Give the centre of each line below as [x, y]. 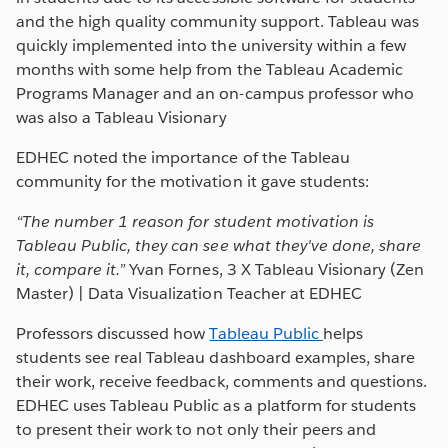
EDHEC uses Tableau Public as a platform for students [216, 406]
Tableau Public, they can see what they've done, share [219, 246]
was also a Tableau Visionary [121, 118]
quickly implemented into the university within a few [211, 46]
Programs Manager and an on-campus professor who [215, 94]
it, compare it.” [73, 270]
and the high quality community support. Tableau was [217, 22]
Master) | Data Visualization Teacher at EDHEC [189, 294]
